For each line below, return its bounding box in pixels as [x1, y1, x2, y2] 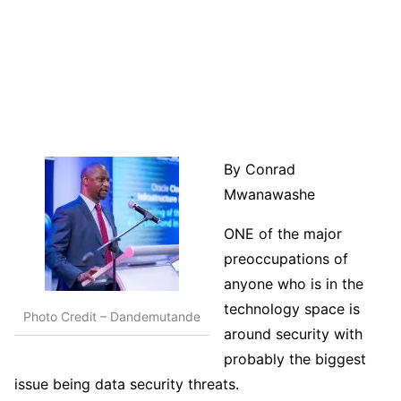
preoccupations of [224, 250, 348, 269]
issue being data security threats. [14, 375, 239, 394]
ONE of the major [224, 225, 342, 243]
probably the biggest [224, 350, 366, 369]
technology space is [224, 300, 360, 319]
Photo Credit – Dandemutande [23, 308, 200, 324]
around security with [224, 325, 363, 344]
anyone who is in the [224, 275, 363, 294]
